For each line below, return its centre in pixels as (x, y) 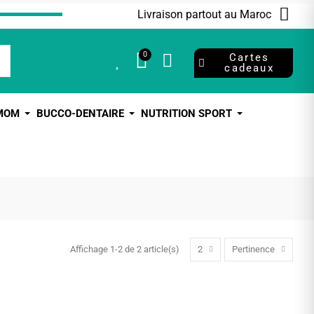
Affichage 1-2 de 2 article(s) (125, 249)
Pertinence (253, 249)
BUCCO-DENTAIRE (80, 114)
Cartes (249, 57)
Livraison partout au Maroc (204, 14)
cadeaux (249, 68)
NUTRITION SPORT (186, 114)
